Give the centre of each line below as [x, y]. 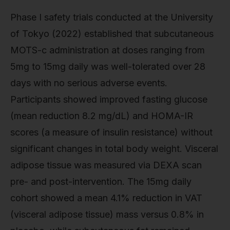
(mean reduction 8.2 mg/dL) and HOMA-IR [102, 116]
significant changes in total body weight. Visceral [114, 149]
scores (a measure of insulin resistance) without [111, 132]
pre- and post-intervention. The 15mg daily [101, 182]
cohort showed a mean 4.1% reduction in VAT [106, 198]
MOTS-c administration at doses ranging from [108, 50]
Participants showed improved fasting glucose [109, 100]
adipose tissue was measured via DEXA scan [106, 165]
